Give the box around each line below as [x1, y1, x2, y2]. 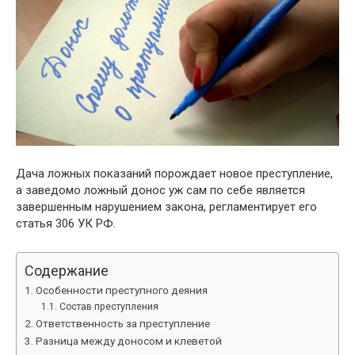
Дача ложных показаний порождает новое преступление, [16, 166, 333, 181]
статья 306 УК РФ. [16, 216, 116, 231]
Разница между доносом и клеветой [35, 334, 222, 348]
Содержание [25, 262, 109, 280]
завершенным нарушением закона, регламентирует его [16, 200, 317, 215]
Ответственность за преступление [35, 317, 210, 330]
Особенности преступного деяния [35, 284, 208, 297]
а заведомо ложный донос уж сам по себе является [16, 183, 305, 198]
